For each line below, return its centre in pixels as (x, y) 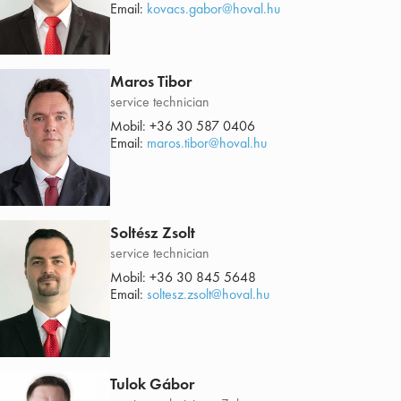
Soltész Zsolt (152, 233)
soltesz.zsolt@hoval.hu (208, 294)
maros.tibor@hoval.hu (206, 143)
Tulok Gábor (152, 384)
